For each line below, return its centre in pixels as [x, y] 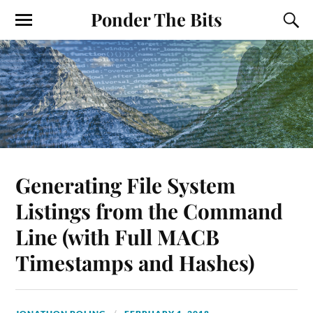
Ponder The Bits [156, 19]
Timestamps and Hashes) [135, 262]
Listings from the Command [150, 210]
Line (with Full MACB [118, 236]
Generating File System [126, 184]
